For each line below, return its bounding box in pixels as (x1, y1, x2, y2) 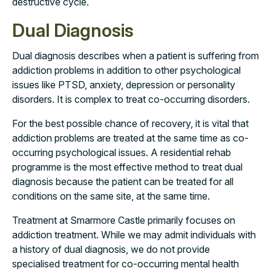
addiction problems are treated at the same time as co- (12, 131, 249, 144)
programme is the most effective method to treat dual (12, 160, 243, 173)
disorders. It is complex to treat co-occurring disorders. (12, 93, 250, 105)
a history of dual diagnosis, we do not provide (12, 243, 210, 255)
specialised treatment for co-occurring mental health (12, 257, 239, 270)
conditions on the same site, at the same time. (12, 189, 210, 202)
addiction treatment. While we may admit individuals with (12, 228, 256, 241)
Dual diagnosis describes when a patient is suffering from (12, 49, 259, 62)
